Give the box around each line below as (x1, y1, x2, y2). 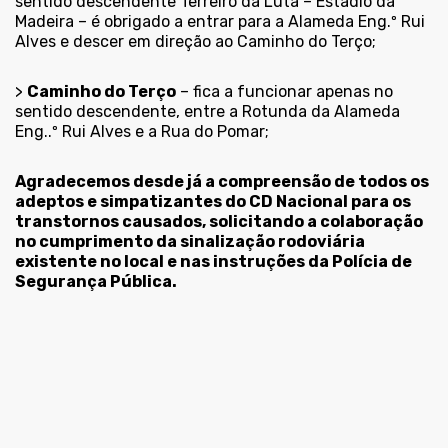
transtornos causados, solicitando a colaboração (15, 211, 423, 231)
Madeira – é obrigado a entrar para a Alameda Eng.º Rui (15, 11, 425, 31)
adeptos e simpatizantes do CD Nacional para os (15, 191, 411, 211)
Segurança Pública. (15, 271, 177, 291)
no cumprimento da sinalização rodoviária (15, 231, 365, 251)
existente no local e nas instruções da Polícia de (15, 251, 412, 271)
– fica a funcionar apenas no (176, 81, 393, 101)
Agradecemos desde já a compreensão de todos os (15, 171, 429, 191)
